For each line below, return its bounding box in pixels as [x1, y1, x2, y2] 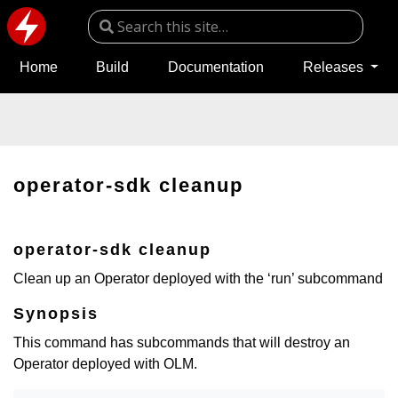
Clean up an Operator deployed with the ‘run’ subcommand [13, 271, 383, 286]
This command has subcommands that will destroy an [13, 335, 350, 350]
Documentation [167, 60, 264, 76]
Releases [302, 60, 367, 76]
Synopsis [13, 304, 99, 322]
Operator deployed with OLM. [13, 356, 197, 371]
